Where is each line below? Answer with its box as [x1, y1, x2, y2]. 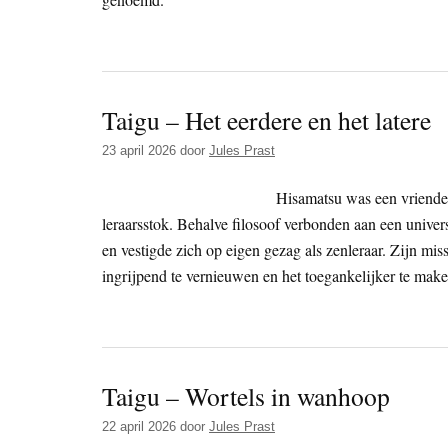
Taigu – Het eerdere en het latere [102, 103, 431, 138]
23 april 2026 [102, 143, 176, 159]
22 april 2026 [102, 419, 176, 435]
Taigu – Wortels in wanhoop [102, 379, 390, 414]
